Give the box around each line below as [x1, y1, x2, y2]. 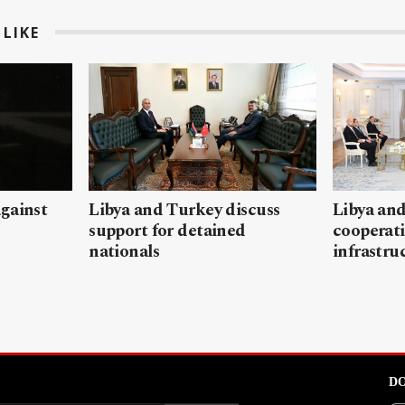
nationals [89, 238, 160, 265]
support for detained [89, 217, 246, 244]
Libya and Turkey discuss [89, 196, 280, 223]
